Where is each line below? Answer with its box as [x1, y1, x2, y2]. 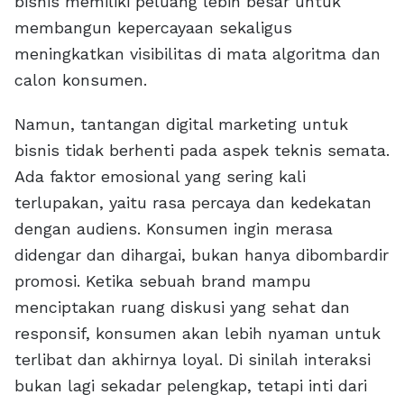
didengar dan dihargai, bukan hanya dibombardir [14, 245, 389, 265]
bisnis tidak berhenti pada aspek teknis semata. [14, 141, 390, 161]
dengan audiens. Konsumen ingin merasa [14, 219, 333, 239]
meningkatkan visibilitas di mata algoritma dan [14, 44, 381, 64]
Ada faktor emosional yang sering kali [14, 167, 306, 187]
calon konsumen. [14, 70, 147, 90]
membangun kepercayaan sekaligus [14, 18, 292, 38]
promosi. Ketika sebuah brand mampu [14, 271, 311, 291]
